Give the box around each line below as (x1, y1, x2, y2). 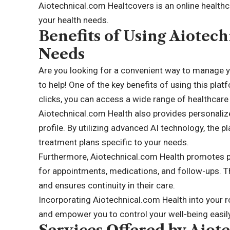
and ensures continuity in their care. (39, 180, 176, 190)
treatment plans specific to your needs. (39, 137, 189, 147)
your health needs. (39, 15, 109, 25)
